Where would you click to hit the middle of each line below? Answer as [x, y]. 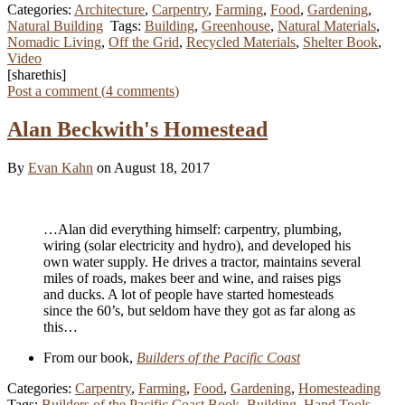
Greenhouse [236, 26]
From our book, [90, 358]
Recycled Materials [241, 42]
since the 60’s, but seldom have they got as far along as [199, 311]
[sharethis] [37, 75]
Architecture [109, 10]
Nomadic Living [54, 42]
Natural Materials [327, 26]
